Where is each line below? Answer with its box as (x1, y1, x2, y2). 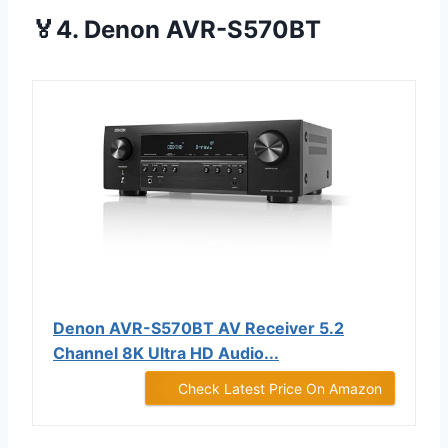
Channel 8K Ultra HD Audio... (53, 343, 279, 364)
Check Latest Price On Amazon (178, 380, 382, 398)
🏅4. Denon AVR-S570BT (32, 15, 321, 45)
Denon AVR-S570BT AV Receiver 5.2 (53, 318, 344, 339)
